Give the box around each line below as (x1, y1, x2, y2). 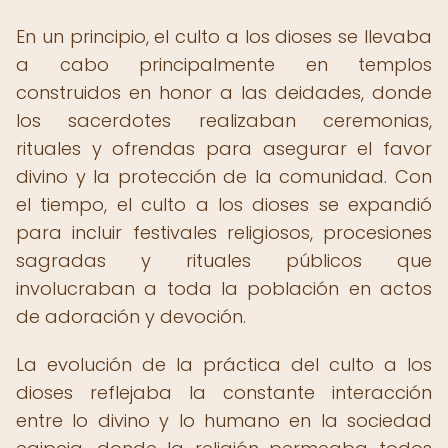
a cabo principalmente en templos (16, 52, 432, 77)
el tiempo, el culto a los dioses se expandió (16, 192, 432, 217)
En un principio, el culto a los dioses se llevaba (16, 24, 432, 49)
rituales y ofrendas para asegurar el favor (16, 136, 432, 161)
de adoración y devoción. (16, 304, 246, 329)
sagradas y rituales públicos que (16, 248, 432, 273)
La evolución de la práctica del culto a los (16, 352, 432, 377)
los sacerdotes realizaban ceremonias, (16, 108, 432, 133)
